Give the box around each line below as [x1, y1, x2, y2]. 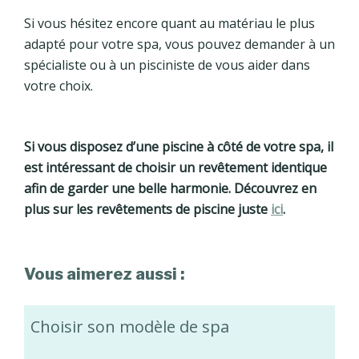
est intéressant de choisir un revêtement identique [24, 158, 327, 176]
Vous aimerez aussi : [24, 264, 184, 284]
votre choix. [24, 76, 93, 95]
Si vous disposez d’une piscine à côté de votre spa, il [24, 137, 333, 155]
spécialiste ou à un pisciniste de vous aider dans [24, 55, 310, 74]
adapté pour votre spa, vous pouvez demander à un [24, 34, 335, 53]
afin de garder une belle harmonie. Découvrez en [24, 179, 317, 197]
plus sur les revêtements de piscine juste [24, 200, 271, 218]
